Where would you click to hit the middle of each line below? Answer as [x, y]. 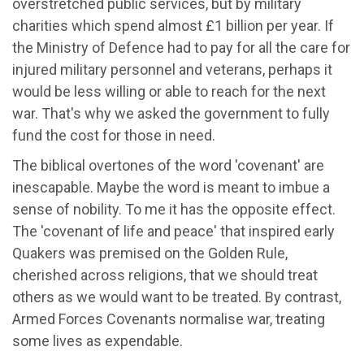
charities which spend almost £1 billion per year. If [173, 25]
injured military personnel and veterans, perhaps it [172, 69]
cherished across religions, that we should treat [165, 275]
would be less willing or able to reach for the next [169, 91]
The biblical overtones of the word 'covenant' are [168, 165]
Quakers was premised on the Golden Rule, [150, 253]
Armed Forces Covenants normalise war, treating [169, 318]
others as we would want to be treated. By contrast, [177, 297]
